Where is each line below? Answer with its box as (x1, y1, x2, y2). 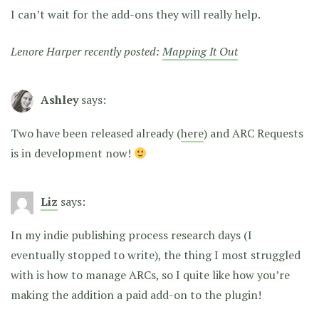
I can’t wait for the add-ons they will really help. (11, 6, 261, 23)
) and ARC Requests (204, 125, 303, 142)
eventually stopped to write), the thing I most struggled (11, 247, 300, 263)
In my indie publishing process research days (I (11, 227, 252, 244)
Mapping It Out (162, 43, 238, 60)
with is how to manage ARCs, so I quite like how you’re (11, 267, 290, 283)
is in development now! (11, 145, 134, 162)
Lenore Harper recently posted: (11, 43, 162, 60)
